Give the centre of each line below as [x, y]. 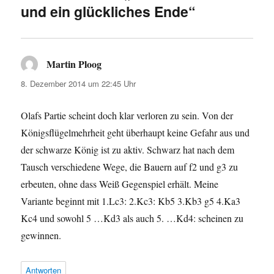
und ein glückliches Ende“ [109, 12]
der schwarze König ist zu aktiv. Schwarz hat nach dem [128, 150]
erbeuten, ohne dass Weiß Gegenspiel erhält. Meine [120, 184]
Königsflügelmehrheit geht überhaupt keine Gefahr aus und [135, 133]
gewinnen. [41, 235]
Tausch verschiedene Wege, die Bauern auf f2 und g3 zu [130, 167]
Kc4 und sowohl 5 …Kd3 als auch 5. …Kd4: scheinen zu [132, 218]
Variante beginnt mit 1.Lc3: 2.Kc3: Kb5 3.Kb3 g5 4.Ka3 [131, 201]
